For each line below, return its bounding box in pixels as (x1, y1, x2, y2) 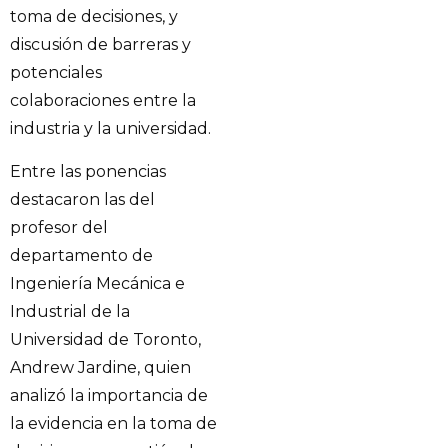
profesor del (10, 217, 108, 237)
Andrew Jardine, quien (10, 357, 191, 377)
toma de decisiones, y (10, 7, 178, 27)
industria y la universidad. (10, 119, 211, 139)
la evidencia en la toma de (10, 413, 217, 433)
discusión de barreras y (10, 35, 191, 55)
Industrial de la (10, 301, 130, 321)
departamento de (10, 245, 153, 265)
